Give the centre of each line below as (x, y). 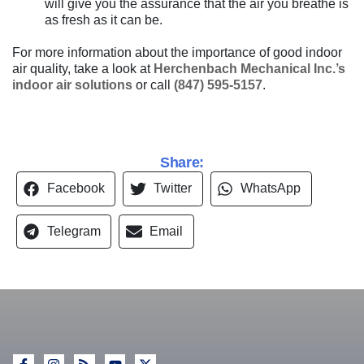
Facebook (76, 188)
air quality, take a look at (83, 69)
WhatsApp (271, 188)
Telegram (74, 231)
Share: (182, 163)
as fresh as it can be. (104, 20)
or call (153, 85)
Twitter (172, 188)
